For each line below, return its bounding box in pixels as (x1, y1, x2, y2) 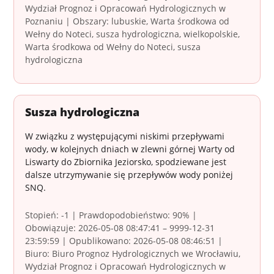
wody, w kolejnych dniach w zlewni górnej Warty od (25, 143, 235, 155)
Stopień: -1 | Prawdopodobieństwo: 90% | (25, 209, 198, 221)
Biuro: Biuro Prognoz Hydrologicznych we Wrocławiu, (25, 248, 241, 260)
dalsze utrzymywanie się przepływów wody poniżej (25, 169, 234, 181)
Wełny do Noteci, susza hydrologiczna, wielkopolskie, (25, 28, 240, 40)
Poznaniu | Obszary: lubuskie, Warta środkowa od (25, 15, 230, 28)
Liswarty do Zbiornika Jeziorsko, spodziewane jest (25, 156, 227, 168)
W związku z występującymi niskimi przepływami (25, 130, 225, 143)
